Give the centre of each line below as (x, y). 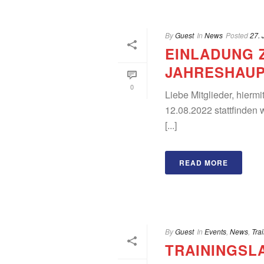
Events (215, 231)
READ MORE (203, 163)
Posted (237, 35)
